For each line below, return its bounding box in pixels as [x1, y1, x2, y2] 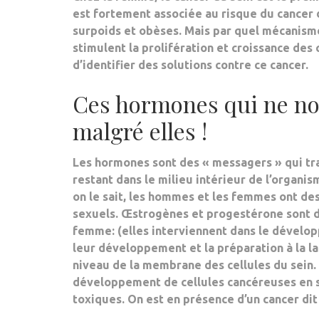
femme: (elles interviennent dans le [73, 224, 272, 237]
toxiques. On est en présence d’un [73, 293, 263, 305]
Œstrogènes [121, 207, 189, 220]
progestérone [206, 207, 283, 220]
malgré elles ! [73, 115, 207, 146]
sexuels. [73, 207, 121, 220]
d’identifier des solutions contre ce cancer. [73, 58, 308, 71]
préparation [217, 241, 283, 254]
